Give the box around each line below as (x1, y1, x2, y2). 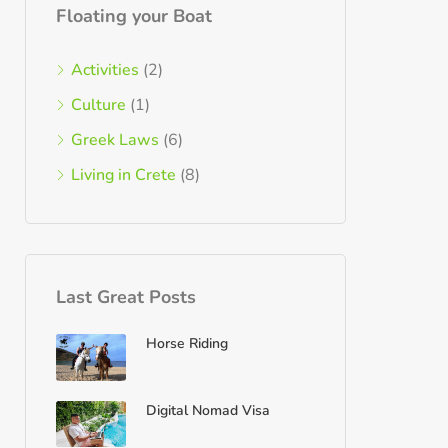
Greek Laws (71, 129, 159, 151)
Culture (71, 94, 126, 116)
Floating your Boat (56, 4, 212, 28)
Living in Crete (71, 164, 176, 186)
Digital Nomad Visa (146, 400, 270, 420)
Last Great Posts (56, 285, 196, 309)
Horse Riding (146, 334, 228, 353)
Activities (71, 59, 139, 81)
